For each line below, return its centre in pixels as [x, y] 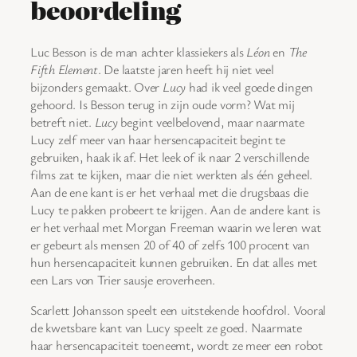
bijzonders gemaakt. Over [96, 86]
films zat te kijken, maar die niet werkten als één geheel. [172, 174]
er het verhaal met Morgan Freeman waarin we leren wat [176, 227]
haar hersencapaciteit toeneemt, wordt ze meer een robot [177, 345]
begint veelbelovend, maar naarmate [211, 122]
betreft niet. [63, 122]
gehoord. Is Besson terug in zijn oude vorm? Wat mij [163, 104]
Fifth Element [64, 69]
